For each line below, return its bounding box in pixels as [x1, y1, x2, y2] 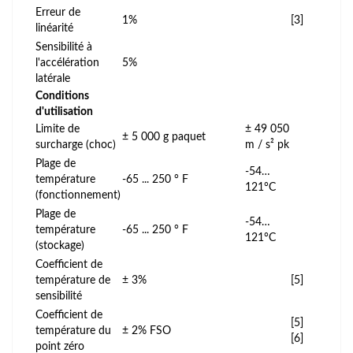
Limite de [35, 123, 80, 135]
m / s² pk [245, 139, 289, 150]
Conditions [35, 90, 89, 102]
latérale [35, 72, 70, 84]
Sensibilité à [35, 41, 92, 53]
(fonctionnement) [35, 189, 121, 201]
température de [35, 274, 110, 286]
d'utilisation [35, 106, 93, 117]
